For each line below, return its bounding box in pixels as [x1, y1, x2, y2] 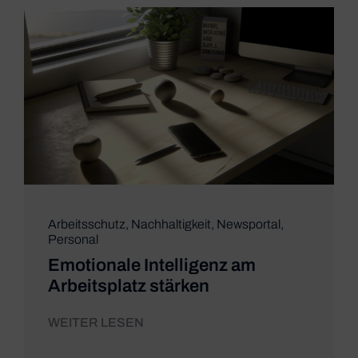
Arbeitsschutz [47, 217, 125, 231]
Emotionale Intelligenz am [47, 255, 256, 275]
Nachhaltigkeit [130, 217, 211, 231]
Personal [47, 232, 98, 246]
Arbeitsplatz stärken [47, 276, 209, 296]
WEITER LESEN [47, 315, 144, 329]
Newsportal [216, 217, 280, 231]
